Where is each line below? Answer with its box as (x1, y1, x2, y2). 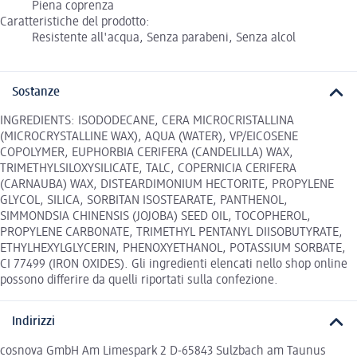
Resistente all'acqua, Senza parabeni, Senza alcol (32, 31, 296, 45)
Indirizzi (12, 316, 55, 329)
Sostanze (12, 85, 60, 99)
